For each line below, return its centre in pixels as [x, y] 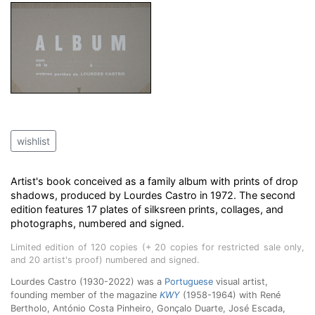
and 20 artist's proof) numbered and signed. [105, 260]
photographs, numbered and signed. [97, 224]
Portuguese [189, 282]
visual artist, [240, 282]
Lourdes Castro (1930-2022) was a [88, 282]
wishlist [33, 141]
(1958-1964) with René [232, 295]
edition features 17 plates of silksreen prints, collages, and [147, 210]
